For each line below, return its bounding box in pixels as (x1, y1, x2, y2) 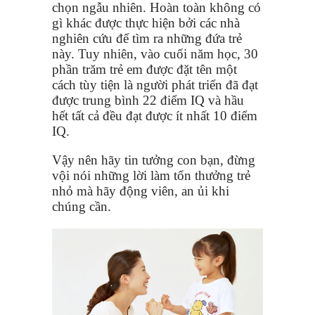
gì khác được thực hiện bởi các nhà (52, 15, 240, 31)
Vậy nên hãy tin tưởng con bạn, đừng (52, 153, 255, 168)
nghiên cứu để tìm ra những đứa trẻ (52, 31, 242, 46)
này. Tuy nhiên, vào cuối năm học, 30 (52, 46, 258, 62)
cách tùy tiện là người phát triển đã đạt (52, 77, 258, 93)
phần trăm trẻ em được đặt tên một (52, 62, 237, 77)
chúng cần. (52, 199, 111, 214)
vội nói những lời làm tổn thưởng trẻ (52, 168, 250, 184)
